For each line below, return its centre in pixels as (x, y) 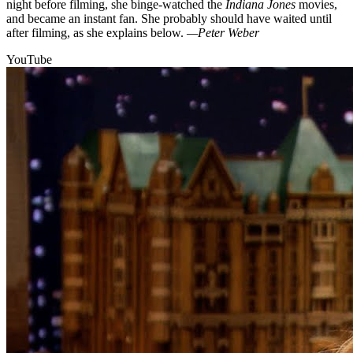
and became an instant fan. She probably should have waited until (169, 19)
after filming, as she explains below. (97, 33)
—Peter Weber (223, 33)
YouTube (29, 60)
